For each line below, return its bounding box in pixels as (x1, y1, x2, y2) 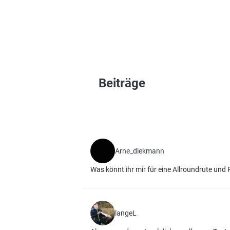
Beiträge (99, 76, 145, 90)
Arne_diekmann (115, 147, 164, 155)
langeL (115, 209, 137, 217)
